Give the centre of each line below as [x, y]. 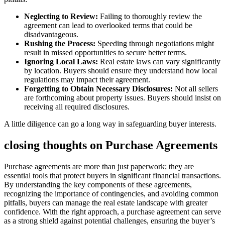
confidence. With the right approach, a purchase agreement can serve [113, 211]
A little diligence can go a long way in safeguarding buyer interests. [110, 124]
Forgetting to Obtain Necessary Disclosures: [98, 89]
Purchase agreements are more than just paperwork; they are [99, 166]
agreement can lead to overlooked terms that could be [108, 26]
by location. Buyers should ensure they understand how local [121, 71]
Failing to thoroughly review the [150, 17]
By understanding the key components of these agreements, [98, 184]
